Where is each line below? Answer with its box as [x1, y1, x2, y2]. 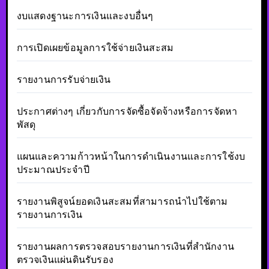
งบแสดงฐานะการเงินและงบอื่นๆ [16, 10, 154, 22]
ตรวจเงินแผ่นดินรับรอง [16, 253, 113, 265]
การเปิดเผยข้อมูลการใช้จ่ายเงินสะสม [16, 41, 174, 53]
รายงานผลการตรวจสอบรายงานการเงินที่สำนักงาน [16, 240, 234, 252]
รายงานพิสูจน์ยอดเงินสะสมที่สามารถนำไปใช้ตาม [16, 195, 228, 207]
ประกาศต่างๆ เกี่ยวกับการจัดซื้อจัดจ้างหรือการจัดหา [16, 105, 238, 117]
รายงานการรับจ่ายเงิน [16, 73, 110, 85]
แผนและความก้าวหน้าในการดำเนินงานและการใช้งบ [16, 150, 246, 162]
